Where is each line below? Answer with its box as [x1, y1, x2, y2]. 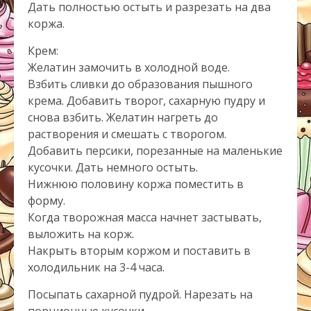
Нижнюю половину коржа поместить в [28, 176, 244, 192]
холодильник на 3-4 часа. [28, 260, 165, 275]
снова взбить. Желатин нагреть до [28, 110, 218, 125]
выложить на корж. [28, 226, 134, 242]
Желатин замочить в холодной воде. [28, 60, 230, 75]
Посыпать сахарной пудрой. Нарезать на [28, 287, 253, 302]
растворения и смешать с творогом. [28, 126, 226, 142]
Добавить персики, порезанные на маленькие [28, 143, 283, 158]
